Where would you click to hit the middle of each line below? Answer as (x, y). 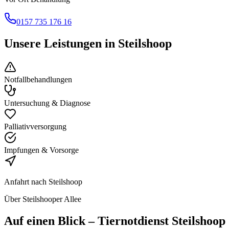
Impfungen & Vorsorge (41, 150)
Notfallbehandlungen (38, 79)
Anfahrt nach (26, 181)
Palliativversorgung (35, 126)
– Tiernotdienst (129, 221)
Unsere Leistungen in (61, 43)
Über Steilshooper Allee (43, 199)
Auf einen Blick (45, 221)
